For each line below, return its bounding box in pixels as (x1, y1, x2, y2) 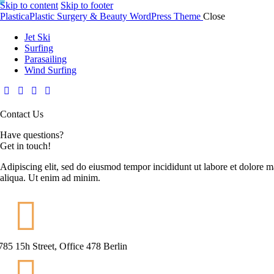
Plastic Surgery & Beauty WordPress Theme (29, 11, 201, 21)
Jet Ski (24, 32, 50, 42)
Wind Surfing (24, 65, 76, 75)
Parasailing (24, 54, 67, 64)
